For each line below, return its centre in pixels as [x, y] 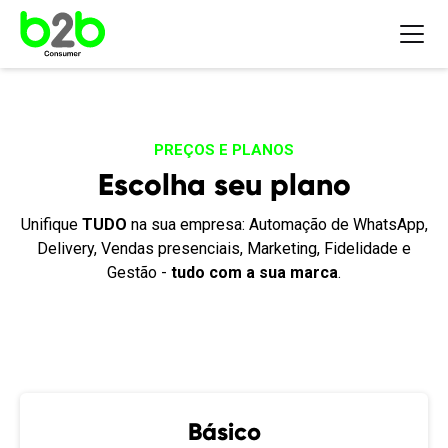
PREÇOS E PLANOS [224, 150]
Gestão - [139, 272]
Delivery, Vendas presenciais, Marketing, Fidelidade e [224, 248]
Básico [224, 431]
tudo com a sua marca [254, 272]
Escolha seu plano [224, 184]
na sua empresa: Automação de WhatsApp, [277, 224]
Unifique [51, 224]
